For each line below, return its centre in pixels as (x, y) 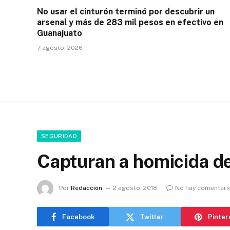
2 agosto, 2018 (135, 188)
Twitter (152, 217)
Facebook (78, 217)
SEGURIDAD (59, 136)
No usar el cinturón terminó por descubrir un (126, 12)
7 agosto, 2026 (60, 48)
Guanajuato (60, 33)
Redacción (87, 188)
